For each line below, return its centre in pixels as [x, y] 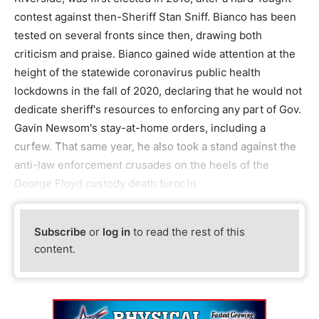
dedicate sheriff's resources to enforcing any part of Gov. [158, 109]
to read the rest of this [188, 232]
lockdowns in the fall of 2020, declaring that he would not [158, 91]
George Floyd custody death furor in [105, 183]
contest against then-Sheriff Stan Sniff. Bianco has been [155, 17]
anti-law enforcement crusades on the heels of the [142, 165]
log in [117, 232]
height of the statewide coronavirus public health [137, 72]
